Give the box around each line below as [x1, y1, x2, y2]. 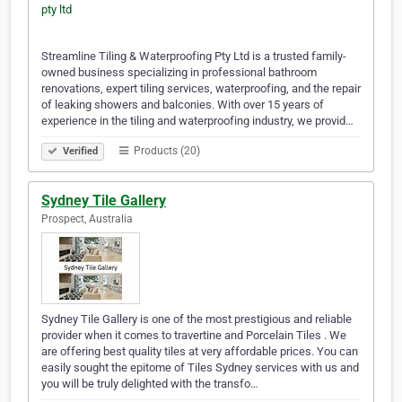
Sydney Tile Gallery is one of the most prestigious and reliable [41, 312, 352, 327]
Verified [60, 145, 98, 158]
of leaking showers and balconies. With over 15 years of [41, 98, 324, 112]
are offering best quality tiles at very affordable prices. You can [41, 345, 358, 359]
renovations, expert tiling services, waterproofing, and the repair [41, 82, 361, 96]
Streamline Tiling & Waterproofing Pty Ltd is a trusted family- [41, 49, 346, 64]
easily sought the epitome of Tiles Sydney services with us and [41, 361, 359, 375]
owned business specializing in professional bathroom [41, 66, 317, 80]
